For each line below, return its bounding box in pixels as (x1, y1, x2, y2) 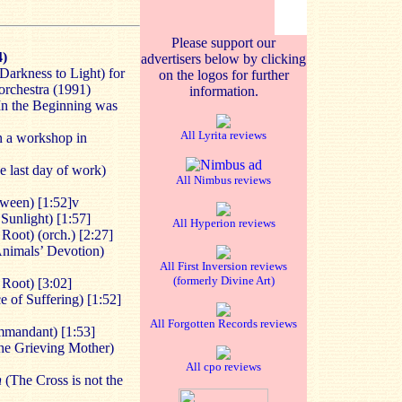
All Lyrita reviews (180, 128, 267, 142)
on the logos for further (158, 67, 289, 83)
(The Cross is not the (2, 372, 123, 388)
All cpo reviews (186, 360, 261, 373)
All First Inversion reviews (160, 259, 287, 273)
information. (188, 83, 258, 99)
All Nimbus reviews (176, 173, 271, 187)
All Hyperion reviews (171, 216, 275, 230)
